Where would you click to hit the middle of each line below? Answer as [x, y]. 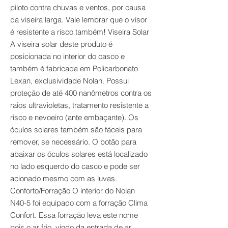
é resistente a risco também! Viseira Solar [80, 32]
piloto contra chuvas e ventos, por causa [78, 7]
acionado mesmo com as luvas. [64, 178]
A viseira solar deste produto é [61, 44]
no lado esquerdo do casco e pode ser [75, 166]
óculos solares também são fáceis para [76, 130]
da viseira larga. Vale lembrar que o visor [79, 20]
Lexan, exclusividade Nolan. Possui [69, 81]
